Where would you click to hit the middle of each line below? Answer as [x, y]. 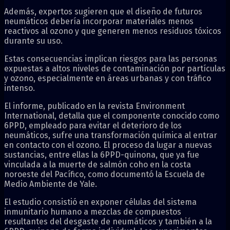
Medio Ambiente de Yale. [51, 184]
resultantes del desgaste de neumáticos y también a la [108, 221]
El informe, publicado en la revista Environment [94, 106]
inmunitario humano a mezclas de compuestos [93, 212]
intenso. [20, 88]
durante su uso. [33, 41]
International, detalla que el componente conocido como [112, 116]
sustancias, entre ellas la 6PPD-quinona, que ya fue [102, 155]
